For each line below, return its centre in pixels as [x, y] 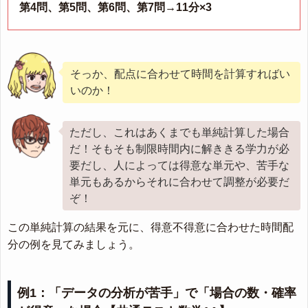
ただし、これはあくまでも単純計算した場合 [179, 133]
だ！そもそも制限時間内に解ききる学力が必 [179, 149]
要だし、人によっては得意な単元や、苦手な [179, 166]
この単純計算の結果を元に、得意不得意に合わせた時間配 [151, 228]
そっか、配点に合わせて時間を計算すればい [180, 74]
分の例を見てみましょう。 [74, 245]
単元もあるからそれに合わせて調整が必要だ [179, 182]
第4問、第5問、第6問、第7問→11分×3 [115, 8]
